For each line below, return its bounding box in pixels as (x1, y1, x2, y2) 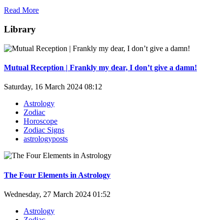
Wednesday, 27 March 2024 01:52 (4, 190, 110, 198)
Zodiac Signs (24, 126, 64, 135)
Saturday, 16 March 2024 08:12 (4, 82, 102, 91)
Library (4, 24, 36, 35)
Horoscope (24, 117, 57, 126)
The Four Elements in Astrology (4, 170, 110, 179)
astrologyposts (24, 135, 68, 143)
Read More (4, 6, 39, 15)
